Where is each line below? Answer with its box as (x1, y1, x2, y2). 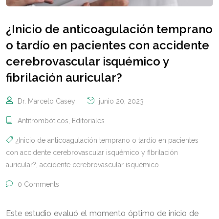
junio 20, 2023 (97, 97, 144, 105)
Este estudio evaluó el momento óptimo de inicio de (6, 208, 198, 218)
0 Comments (16, 180, 59, 188)
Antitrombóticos (18, 116, 68, 125)
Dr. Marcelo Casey (18, 97, 75, 105)
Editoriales (72, 116, 105, 125)
